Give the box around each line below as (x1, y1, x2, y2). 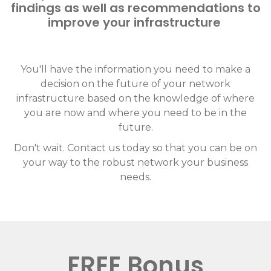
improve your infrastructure (47, 14, 221, 31)
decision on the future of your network (41, 78, 230, 90)
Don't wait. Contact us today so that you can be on (14, 142, 257, 154)
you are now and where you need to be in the (24, 107, 247, 119)
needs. (120, 171, 151, 183)
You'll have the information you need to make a (21, 64, 250, 76)
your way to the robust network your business (23, 157, 248, 169)
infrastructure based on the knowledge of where (16, 93, 255, 105)
